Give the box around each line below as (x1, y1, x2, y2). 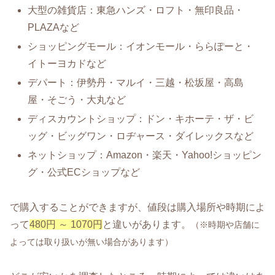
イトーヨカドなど (28, 58, 107, 69)
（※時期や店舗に (191, 220, 260, 230)
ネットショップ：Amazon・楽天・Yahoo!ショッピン (28, 150, 262, 161)
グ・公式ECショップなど (28, 167, 141, 178)
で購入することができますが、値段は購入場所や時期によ (10, 202, 265, 213)
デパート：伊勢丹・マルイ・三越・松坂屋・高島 (28, 77, 244, 88)
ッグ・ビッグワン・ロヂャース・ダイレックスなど (28, 131, 254, 142)
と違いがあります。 (103, 219, 191, 230)
